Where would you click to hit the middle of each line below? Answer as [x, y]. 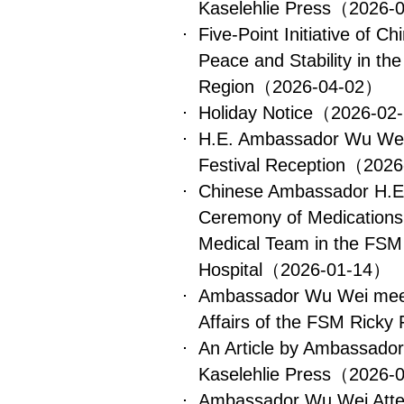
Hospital [230, 270]
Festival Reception [272, 165]
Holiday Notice [256, 113]
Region [226, 87]
